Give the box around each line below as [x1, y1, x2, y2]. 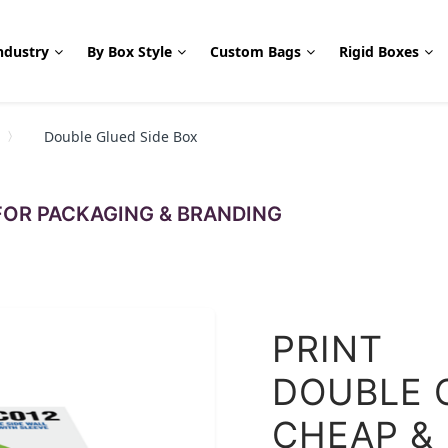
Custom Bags [210, 41, 302, 61]
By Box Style [87, 41, 173, 61]
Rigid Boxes [339, 41, 420, 61]
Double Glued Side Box [44, 127, 197, 146]
